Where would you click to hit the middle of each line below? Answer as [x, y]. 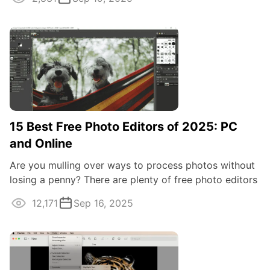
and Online [41, 144]
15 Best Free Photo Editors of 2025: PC [124, 127]
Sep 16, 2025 [103, 203]
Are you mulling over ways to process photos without [132, 165]
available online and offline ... [76, 194]
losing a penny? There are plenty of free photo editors [133, 180]
